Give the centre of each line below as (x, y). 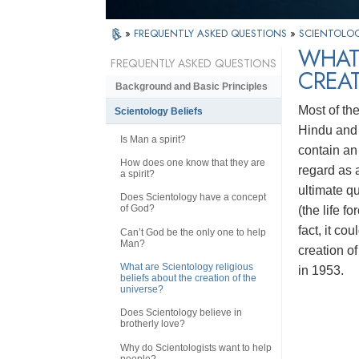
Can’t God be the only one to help (193, 232)
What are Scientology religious (187, 267)
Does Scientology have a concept (193, 198)
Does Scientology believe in (181, 313)
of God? (137, 209)
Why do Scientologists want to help (196, 347)
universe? (142, 290)
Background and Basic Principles (192, 87)
